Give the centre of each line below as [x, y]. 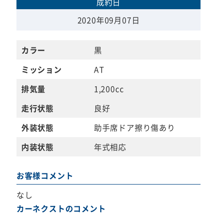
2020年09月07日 [108, 20]
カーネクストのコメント [61, 208]
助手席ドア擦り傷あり [134, 127]
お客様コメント [45, 175]
